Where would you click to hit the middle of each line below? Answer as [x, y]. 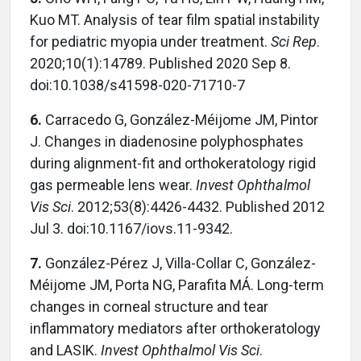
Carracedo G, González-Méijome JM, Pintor [180, 119]
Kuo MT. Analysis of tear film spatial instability [175, 19]
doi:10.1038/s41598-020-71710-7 [137, 85]
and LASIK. [65, 350]
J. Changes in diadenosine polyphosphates [167, 141]
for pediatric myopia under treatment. [150, 41]
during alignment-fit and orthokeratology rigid [173, 163]
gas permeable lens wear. [111, 185]
